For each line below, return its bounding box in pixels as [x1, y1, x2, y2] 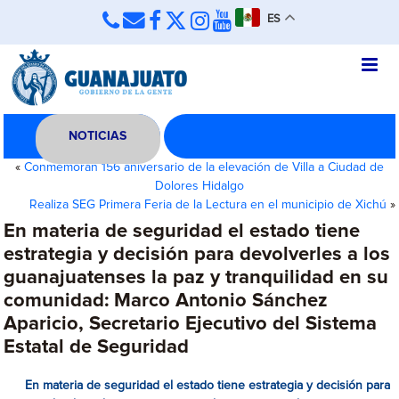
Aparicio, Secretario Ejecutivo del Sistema [4, 314, 378, 334]
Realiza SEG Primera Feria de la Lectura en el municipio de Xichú [28, 199, 387, 211]
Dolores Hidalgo [155, 180, 244, 192]
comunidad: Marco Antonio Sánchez [4, 291, 329, 311]
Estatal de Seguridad [4, 338, 190, 357]
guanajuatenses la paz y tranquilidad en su [4, 268, 389, 288]
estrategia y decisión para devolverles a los [4, 245, 391, 265]
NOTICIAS [69, 130, 127, 142]
